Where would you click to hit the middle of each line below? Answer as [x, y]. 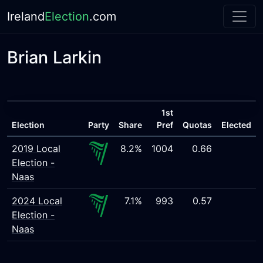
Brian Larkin [54, 57]
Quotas [197, 125]
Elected [236, 125]
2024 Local [37, 201]
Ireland [26, 16]
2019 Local [36, 149]
